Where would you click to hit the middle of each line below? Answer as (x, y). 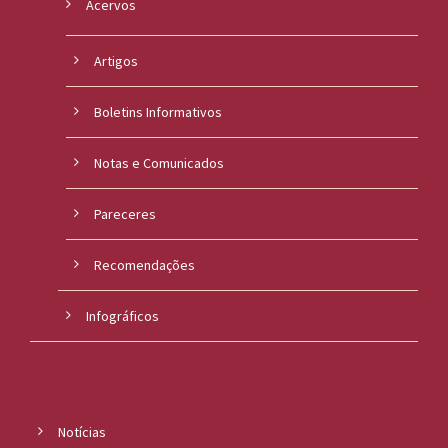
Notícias (82, 432)
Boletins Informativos (158, 112)
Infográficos (122, 316)
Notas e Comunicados (159, 163)
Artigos (116, 61)
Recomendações (144, 265)
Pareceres (125, 214)
